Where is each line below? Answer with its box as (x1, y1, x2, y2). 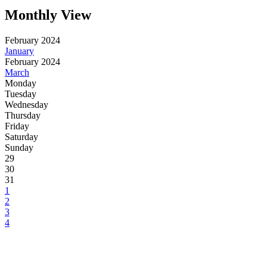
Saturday (5, 131, 38, 142)
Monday (5, 77, 36, 88)
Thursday (5, 110, 41, 120)
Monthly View (5, 7, 91, 23)
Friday (5, 120, 29, 131)
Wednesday (5, 99, 48, 110)
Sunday (5, 142, 33, 153)
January (5, 45, 34, 56)
